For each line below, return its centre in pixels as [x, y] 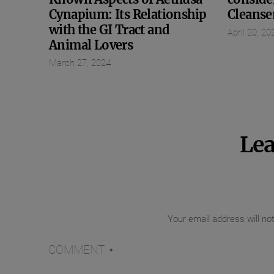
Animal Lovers [91, 45]
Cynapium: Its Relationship [128, 15]
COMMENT [78, 250]
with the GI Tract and [109, 30]
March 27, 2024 [80, 63]
